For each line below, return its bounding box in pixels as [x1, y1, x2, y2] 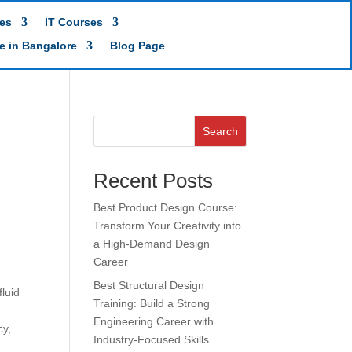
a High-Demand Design [93, 237, 211, 250]
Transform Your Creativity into [93, 219, 242, 232]
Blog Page [110, 39, 166, 52]
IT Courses [45, 16, 104, 28]
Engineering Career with [93, 315, 214, 328]
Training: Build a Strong [93, 297, 211, 310]
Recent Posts [93, 169, 214, 192]
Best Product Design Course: [93, 201, 238, 214]
